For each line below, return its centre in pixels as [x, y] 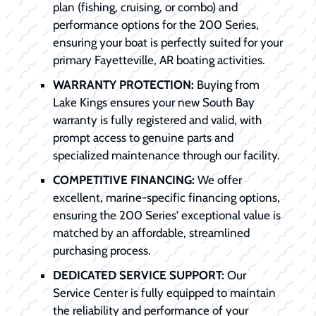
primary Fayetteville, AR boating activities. [159, 60]
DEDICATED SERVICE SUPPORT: [139, 275]
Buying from [227, 84]
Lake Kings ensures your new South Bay [154, 102]
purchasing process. [102, 250]
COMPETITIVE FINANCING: [124, 180]
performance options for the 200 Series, [156, 24]
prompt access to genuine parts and [143, 137]
